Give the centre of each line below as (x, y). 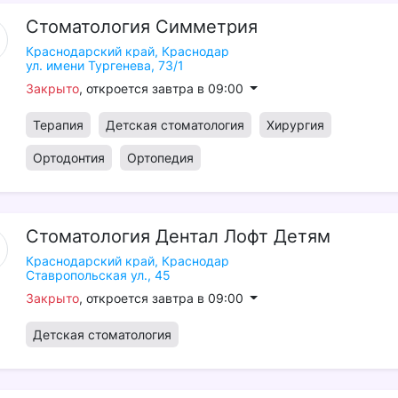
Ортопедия (160, 158)
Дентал (187, 236)
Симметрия (206, 27)
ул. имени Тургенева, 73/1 (104, 65)
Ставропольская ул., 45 (98, 275)
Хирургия (295, 125)
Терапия (58, 125)
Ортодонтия (68, 158)
